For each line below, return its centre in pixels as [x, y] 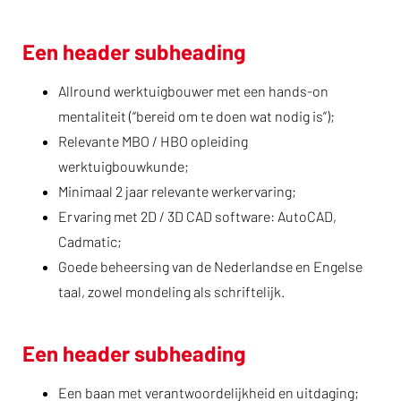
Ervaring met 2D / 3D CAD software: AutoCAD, [197, 216]
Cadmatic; [90, 241]
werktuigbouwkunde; [124, 166]
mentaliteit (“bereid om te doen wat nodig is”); [196, 116]
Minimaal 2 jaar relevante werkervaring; [177, 191]
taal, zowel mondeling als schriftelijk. [171, 291]
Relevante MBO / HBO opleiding [153, 141]
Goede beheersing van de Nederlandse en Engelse [210, 266]
